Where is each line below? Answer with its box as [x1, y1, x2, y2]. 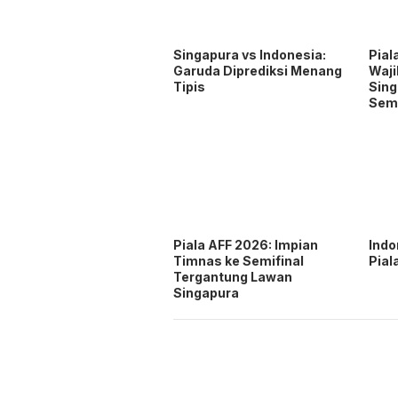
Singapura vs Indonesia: [173, 47, 326, 63]
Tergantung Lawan [173, 269, 292, 285]
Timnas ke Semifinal [173, 253, 304, 269]
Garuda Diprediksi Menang [173, 63, 342, 79]
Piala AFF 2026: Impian [173, 237, 318, 253]
